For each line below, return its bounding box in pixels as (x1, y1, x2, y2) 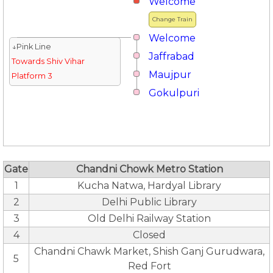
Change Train (152, 15, 193, 23)
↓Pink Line (11, 41, 51, 51)
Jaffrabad (149, 50, 194, 62)
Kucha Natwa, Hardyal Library (77, 179, 221, 191)
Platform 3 (11, 71, 52, 80)
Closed (133, 229, 166, 241)
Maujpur (149, 68, 191, 80)
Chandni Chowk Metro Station (76, 163, 223, 175)
